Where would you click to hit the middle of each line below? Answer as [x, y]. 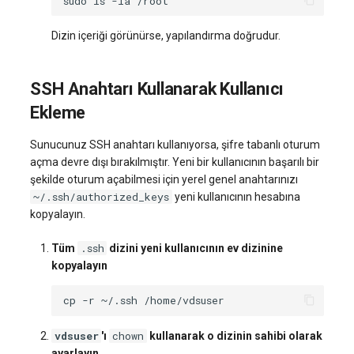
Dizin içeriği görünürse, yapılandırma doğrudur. [166, 36]
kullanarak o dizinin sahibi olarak [236, 335]
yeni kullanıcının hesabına [237, 197]
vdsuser [76, 335]
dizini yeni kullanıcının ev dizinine [196, 249]
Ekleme [58, 113]
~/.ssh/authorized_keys [102, 197]
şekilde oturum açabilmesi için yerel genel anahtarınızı [164, 180]
